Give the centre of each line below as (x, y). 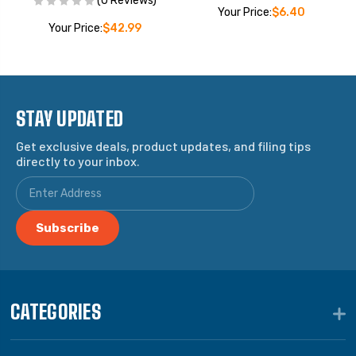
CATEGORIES (56, 312)
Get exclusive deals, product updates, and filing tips (163, 146)
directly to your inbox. (78, 161)
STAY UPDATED (70, 119)
